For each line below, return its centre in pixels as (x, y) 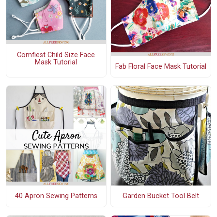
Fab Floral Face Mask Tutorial (161, 66)
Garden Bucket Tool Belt (161, 196)
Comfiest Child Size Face (56, 55)
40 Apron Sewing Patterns (56, 196)
